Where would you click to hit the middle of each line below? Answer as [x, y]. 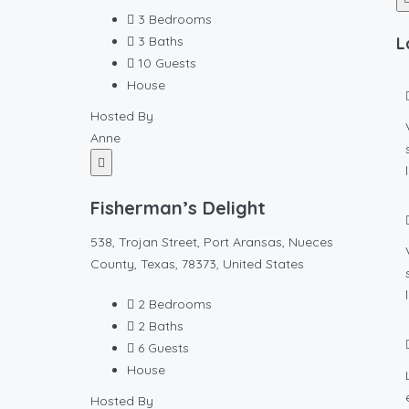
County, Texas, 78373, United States [197, 264]
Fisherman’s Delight [178, 208]
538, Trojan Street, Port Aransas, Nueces [212, 242]
